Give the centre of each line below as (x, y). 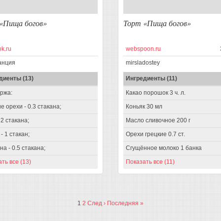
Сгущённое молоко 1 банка (164, 148)
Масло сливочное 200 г (158, 121)
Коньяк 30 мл (144, 107)
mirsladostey (143, 63)
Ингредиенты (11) (151, 79)
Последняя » (125, 203)
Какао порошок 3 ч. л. (156, 93)
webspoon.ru (143, 49)
